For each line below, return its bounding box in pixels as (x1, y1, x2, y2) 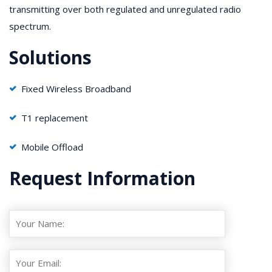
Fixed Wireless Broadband (21, 82, 131, 95)
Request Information (9, 165, 195, 191)
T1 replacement (21, 111, 88, 124)
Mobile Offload (21, 140, 83, 153)
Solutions (9, 44, 92, 70)
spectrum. (9, 19, 51, 32)
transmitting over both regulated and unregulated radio (9, 2, 241, 15)
